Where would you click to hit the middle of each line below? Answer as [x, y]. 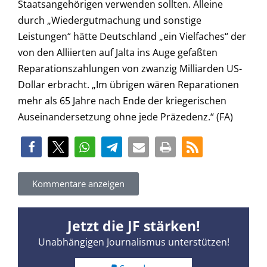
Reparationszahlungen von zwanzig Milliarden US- [130, 69]
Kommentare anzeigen [78, 184]
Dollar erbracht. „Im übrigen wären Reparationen [128, 85]
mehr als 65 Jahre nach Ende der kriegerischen [122, 101]
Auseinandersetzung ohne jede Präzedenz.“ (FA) [125, 117]
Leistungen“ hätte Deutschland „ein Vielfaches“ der [132, 37]
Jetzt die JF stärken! [133, 226]
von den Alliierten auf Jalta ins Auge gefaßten [118, 53]
